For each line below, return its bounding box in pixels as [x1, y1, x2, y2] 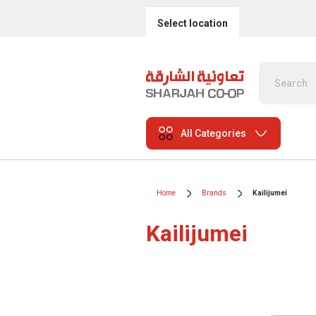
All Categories [181, 127, 246, 139]
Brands [202, 188, 226, 197]
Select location [157, 17, 228, 29]
